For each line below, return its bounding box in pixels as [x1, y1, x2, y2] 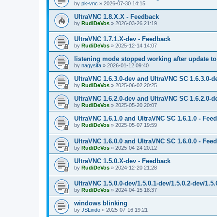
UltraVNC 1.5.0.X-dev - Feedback [74, 157, 170, 165]
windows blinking [74, 200, 127, 207]
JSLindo [81, 207, 100, 213]
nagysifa [81, 62, 101, 69]
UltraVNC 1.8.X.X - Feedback [74, 13, 159, 20]
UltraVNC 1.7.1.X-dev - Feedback [74, 35, 170, 43]
